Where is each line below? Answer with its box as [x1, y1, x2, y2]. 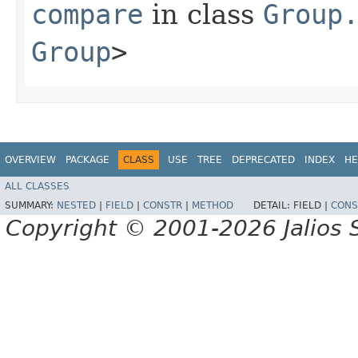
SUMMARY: [5, 200, 57, 212]
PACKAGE [66, 153, 109, 165]
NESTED [57, 200, 96, 212]
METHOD [192, 200, 233, 212]
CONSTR [143, 200, 182, 212]
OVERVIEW [5, 153, 56, 165]
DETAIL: [253, 200, 293, 212]
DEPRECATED [232, 153, 295, 165]
